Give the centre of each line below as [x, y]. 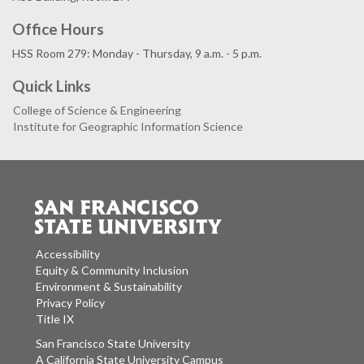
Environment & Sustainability [109, 287]
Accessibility [68, 254]
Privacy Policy [70, 303]
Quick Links [52, 85]
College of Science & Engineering [97, 110]
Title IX [55, 319]
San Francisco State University [164, 344]
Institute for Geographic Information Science [128, 126]
